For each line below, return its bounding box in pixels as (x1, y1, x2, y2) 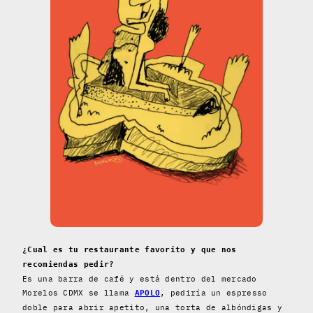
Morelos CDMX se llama (22, 287, 135, 298)
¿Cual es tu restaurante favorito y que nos (22, 245, 237, 254)
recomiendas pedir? (22, 259, 115, 269)
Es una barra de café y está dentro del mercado (22, 273, 257, 284)
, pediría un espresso (160, 287, 268, 298)
